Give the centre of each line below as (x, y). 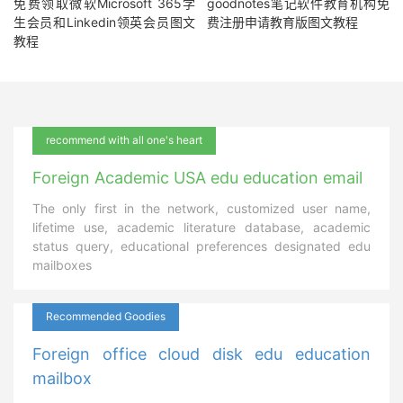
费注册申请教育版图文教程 (283, 22)
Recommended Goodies (106, 316)
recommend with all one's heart (124, 139)
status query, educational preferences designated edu (201, 246)
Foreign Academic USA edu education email (197, 177)
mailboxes (62, 264)
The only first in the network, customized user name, (201, 208)
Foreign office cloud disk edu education (201, 354)
